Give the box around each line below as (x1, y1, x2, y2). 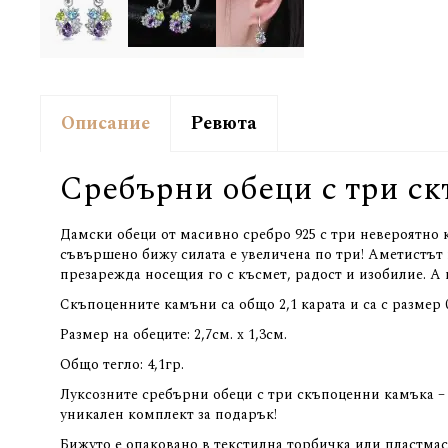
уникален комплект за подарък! (60, 403, 277, 425)
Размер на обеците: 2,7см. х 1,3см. (60, 323, 287, 345)
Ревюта (191, 109, 257, 137)
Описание (61, 109, 150, 137)
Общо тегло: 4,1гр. (60, 353, 184, 375)
